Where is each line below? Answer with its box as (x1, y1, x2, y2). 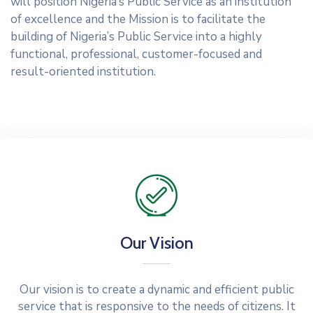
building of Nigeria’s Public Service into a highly (10, 28, 262, 45)
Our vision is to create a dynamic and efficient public (19, 281, 294, 298)
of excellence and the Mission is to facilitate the (10, 10, 265, 27)
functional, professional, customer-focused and (10, 45, 262, 62)
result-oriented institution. (10, 63, 156, 80)
